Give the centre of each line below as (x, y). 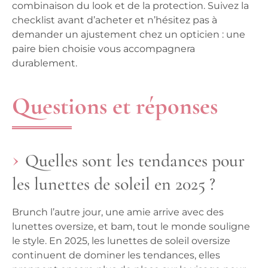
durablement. (45, 63)
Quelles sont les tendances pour (135, 161)
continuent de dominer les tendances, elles (116, 255)
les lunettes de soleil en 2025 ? (114, 184)
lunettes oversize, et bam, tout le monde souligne (131, 227)
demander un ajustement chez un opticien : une (129, 35)
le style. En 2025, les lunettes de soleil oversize (121, 241)
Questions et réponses (115, 106)
